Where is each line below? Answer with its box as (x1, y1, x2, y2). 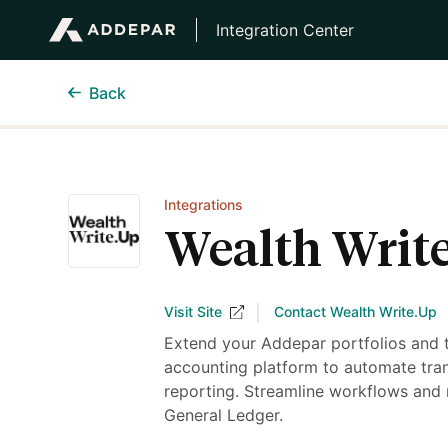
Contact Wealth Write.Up (274, 302, 437, 320)
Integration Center (216, 20, 354, 40)
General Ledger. (164, 404, 283, 425)
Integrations (164, 195, 243, 213)
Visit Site (164, 302, 222, 320)
